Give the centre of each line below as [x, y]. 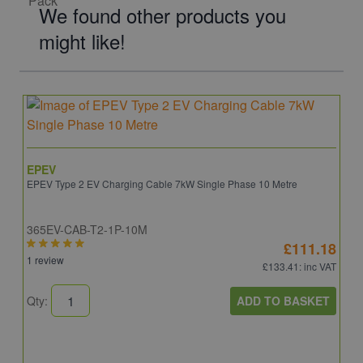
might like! [82, 41]
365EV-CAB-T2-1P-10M [87, 229]
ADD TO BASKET [283, 300]
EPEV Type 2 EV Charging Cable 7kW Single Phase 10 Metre [162, 184]
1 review [45, 260]
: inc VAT [318, 266]
